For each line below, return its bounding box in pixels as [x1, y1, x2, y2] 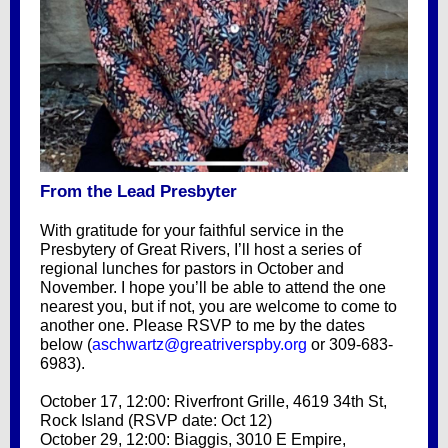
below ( [40, 336, 92, 353]
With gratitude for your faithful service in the [40, 222, 344, 239]
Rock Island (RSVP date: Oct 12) [40, 412, 272, 429]
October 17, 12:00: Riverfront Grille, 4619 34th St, [40, 393, 387, 410]
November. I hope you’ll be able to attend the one [40, 279, 386, 296]
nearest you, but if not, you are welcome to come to [40, 298, 397, 315]
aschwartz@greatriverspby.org [92, 336, 307, 353]
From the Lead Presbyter [40, 182, 237, 201]
